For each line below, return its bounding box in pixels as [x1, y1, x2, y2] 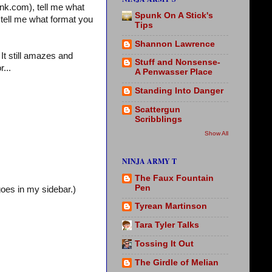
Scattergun [135, 104, 180, 114]
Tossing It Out [135, 239, 194, 248]
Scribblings [135, 114, 182, 124]
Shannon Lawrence [135, 39, 215, 49]
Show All [205, 130, 228, 137]
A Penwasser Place [135, 67, 212, 77]
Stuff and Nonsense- [135, 58, 220, 67]
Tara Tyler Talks [135, 220, 199, 230]
